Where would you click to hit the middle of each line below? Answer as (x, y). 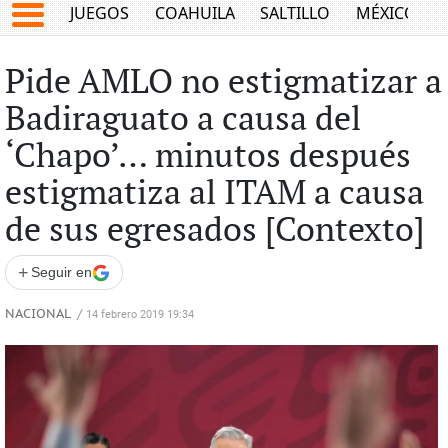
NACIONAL (37, 314)
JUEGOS (100, 13)
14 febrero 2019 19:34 (139, 314)
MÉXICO (386, 13)
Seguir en (61, 272)
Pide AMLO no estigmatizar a (223, 83)
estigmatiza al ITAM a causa (214, 194)
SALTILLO (295, 13)
